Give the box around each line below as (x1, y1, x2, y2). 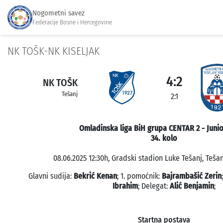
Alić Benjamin (169, 181, 214, 191)
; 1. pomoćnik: (116, 171, 162, 181)
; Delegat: (137, 181, 170, 191)
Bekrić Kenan (73, 171, 117, 181)
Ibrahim (112, 181, 138, 191)
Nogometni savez (32, 8, 85, 17)
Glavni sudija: (28, 171, 74, 181)
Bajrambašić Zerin (161, 171, 222, 181)
